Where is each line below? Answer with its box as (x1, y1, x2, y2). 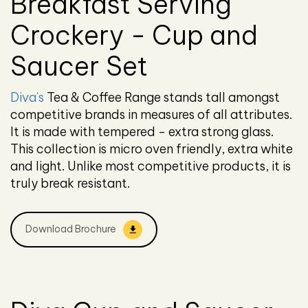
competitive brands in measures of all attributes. (10, 107, 292, 123)
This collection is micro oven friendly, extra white (10, 141, 293, 157)
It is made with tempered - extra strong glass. (10, 124, 274, 140)
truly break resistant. (10, 175, 130, 192)
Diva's (10, 89, 44, 106)
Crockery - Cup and (10, 19, 258, 52)
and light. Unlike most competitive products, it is (10, 158, 291, 175)
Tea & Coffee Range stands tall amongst (44, 89, 280, 106)
